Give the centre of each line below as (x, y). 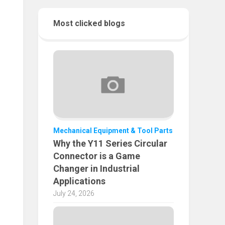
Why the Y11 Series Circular (110, 144)
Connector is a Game (97, 156)
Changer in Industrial (96, 169)
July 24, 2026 (74, 194)
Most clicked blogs (89, 23)
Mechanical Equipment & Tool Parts (113, 131)
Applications (79, 181)
